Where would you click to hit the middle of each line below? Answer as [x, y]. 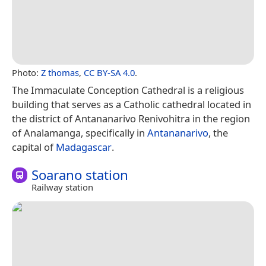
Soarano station [80, 175]
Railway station [62, 187]
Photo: [26, 72]
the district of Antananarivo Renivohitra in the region [131, 118]
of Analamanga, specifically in [80, 132]
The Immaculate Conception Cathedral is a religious [128, 90]
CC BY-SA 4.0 [109, 72]
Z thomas [60, 72]
